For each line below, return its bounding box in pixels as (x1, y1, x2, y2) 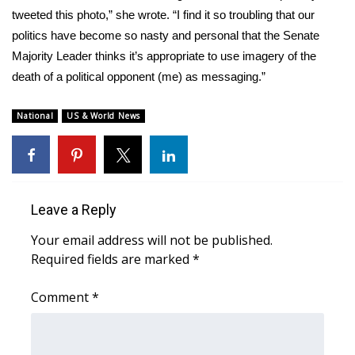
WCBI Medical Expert (32, 28, 155, 45)
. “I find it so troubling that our (166, 8, 315, 21)
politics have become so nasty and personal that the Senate (12, 29, 319, 42)
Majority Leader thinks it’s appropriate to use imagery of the (12, 49, 316, 63)
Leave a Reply (31, 201, 116, 218)
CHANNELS (16, 144, 83, 162)
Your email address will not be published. (31, 231, 273, 249)
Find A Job (32, 105, 90, 123)
